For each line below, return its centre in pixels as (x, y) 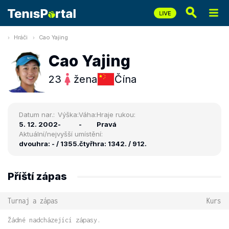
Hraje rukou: (116, 114)
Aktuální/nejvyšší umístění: (61, 134)
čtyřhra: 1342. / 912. (113, 144)
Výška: (68, 114)
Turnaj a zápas (33, 201)
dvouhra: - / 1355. (49, 144)
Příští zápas (37, 176)
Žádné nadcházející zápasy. (54, 220)
